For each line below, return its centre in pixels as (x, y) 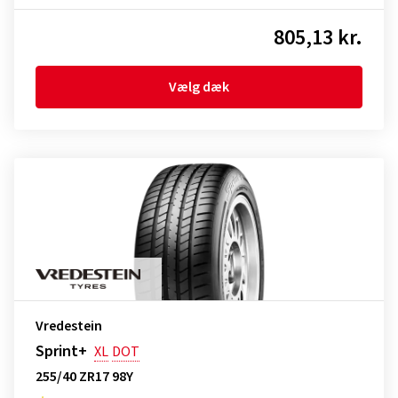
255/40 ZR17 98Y (84, 377)
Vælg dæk (199, 87)
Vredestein (69, 326)
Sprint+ (61, 351)
